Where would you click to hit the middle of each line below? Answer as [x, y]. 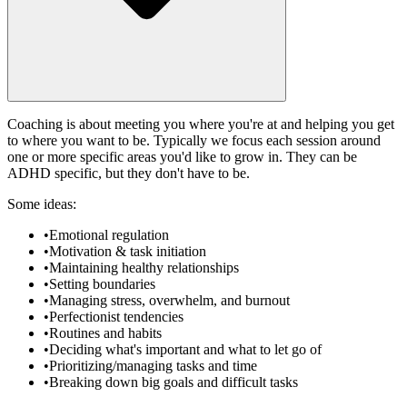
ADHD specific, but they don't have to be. [129, 173]
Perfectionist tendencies [116, 316]
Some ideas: [42, 203]
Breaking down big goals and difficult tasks [174, 382]
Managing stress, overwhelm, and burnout [169, 300]
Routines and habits [105, 333]
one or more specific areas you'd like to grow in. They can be [182, 156]
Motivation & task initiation [128, 251]
